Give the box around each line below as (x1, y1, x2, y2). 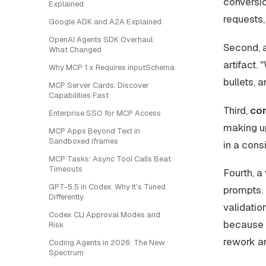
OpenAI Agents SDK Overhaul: (49, 34, 154, 45)
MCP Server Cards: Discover (49, 80, 149, 90)
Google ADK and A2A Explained (49, 17, 161, 27)
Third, (223, 103, 250, 117)
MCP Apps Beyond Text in (49, 126, 140, 136)
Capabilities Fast (49, 90, 109, 100)
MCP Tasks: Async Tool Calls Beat (49, 154, 171, 164)
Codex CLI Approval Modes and (49, 210, 160, 220)
